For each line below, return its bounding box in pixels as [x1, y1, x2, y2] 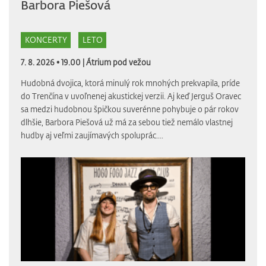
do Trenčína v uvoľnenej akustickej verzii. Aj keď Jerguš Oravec [21, 91, 241, 102]
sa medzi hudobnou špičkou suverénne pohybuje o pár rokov [21, 104, 239, 115]
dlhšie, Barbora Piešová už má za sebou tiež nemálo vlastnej [21, 117, 233, 128]
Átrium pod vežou [86, 57, 151, 68]
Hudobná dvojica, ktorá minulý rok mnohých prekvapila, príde [21, 78, 240, 88]
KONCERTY [24, 34, 67, 45]
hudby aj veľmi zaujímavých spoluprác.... [21, 130, 163, 141]
